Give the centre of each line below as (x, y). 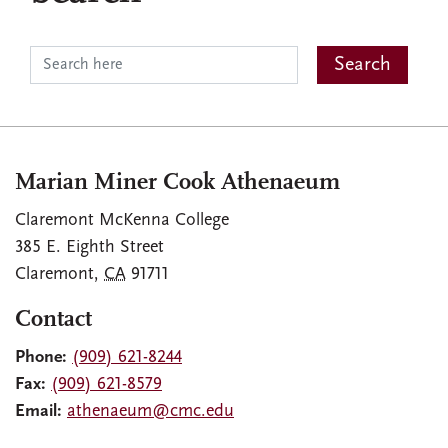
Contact (53, 320)
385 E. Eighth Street (89, 247)
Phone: (41, 357)
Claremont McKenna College (122, 220)
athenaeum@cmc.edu (150, 411)
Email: (38, 411)
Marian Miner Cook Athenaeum (177, 183)
